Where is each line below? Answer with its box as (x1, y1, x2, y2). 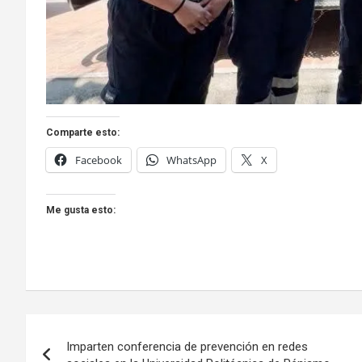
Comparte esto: (46, 126, 120, 138)
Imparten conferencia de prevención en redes (66, 339, 308, 354)
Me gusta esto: (46, 204, 116, 216)
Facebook (75, 152, 122, 167)
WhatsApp (166, 152, 217, 167)
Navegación (25, 314, 161, 345)
